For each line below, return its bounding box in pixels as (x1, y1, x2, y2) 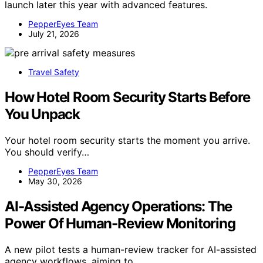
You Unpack (5, 106, 80, 123)
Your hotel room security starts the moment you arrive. (5, 134, 250, 147)
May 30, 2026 (28, 176, 82, 187)
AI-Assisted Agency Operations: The (5, 198, 232, 215)
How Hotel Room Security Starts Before (5, 89, 250, 106)
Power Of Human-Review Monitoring (5, 215, 235, 232)
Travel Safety (28, 67, 79, 77)
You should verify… (5, 146, 89, 159)
